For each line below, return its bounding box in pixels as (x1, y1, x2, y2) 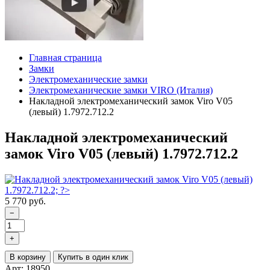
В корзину (10, 252, 46, 262)
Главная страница (29, 52, 102, 63)
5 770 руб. (5, 195, 46, 206)
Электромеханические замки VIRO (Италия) (29, 84, 213, 95)
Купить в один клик (58, 252, 128, 262)
